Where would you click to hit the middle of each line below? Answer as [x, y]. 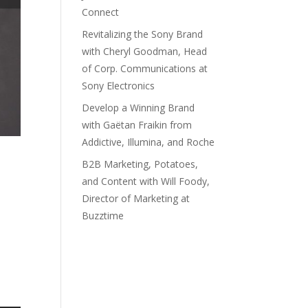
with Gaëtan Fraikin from [137, 125]
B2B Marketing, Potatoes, [140, 164]
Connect [101, 12]
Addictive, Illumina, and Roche [148, 142]
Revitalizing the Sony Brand [143, 34]
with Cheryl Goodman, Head [145, 51]
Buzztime [103, 216]
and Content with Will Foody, [146, 181]
